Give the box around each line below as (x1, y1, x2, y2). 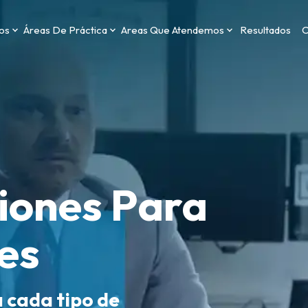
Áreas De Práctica (23, 23, 107, 36)
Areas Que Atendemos (121, 23, 224, 36)
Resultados (240, 23, 291, 36)
